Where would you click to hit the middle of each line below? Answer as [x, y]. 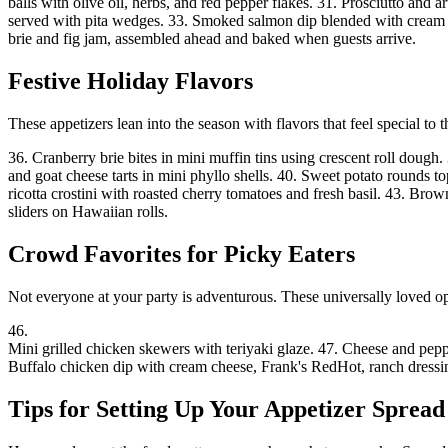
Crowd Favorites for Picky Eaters [181, 253]
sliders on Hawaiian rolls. [88, 211]
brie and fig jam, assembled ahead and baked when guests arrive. [212, 39]
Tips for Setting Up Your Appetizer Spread [226, 408]
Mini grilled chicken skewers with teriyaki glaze [159, 348]
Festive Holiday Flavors [130, 80]
